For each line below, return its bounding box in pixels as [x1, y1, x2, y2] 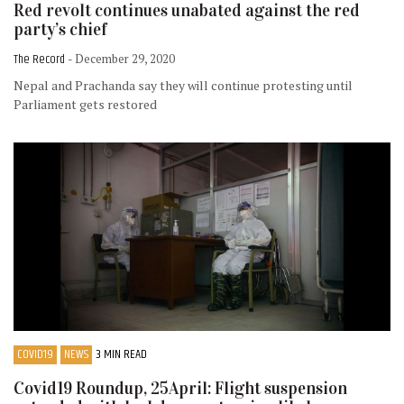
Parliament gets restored [14, 96, 157, 114]
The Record [14, 50, 68, 70]
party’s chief [14, 18, 107, 40]
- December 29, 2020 [68, 50, 175, 68]
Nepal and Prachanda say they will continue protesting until [14, 77, 353, 95]
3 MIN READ [96, 344, 147, 365]
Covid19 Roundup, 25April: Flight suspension [14, 378, 347, 399]
